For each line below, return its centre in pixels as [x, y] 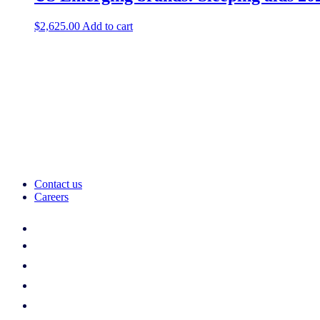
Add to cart [107, 26]
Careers [51, 196]
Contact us [58, 184]
